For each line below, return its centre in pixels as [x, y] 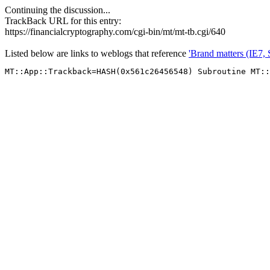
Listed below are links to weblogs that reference [97, 53]
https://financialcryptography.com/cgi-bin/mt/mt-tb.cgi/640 [115, 32]
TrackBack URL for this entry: [63, 21]
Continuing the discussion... [58, 10]
